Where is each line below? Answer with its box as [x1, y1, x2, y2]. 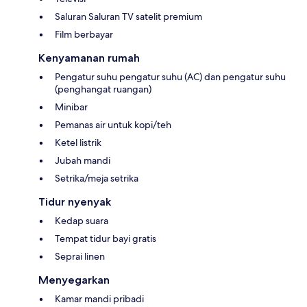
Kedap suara [55, 214, 108, 227]
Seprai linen [55, 249, 105, 262]
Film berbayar [55, 27, 113, 40]
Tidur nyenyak [38, 195, 111, 208]
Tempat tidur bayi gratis [55, 232, 156, 245]
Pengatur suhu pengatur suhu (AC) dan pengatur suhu [55, 70, 286, 83]
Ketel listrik [55, 136, 101, 149]
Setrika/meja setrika [55, 171, 138, 184]
